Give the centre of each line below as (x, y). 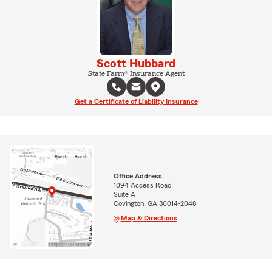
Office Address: (138, 176)
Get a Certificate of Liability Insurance (136, 101)
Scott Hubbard (136, 63)
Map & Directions (149, 218)
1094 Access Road (142, 185)
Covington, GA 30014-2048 (155, 204)
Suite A (124, 195)
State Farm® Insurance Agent (136, 73)
